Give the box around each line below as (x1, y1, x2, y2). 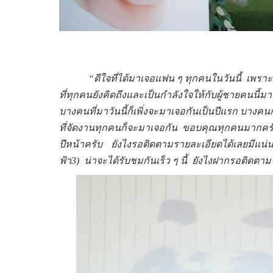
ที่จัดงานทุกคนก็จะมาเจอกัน (59, 122, 177, 133)
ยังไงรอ (110, 138, 143, 149)
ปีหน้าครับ (59, 138, 102, 149)
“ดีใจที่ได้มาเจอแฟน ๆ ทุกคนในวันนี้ (88, 73, 244, 83)
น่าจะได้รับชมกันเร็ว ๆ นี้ (84, 155, 187, 166)
